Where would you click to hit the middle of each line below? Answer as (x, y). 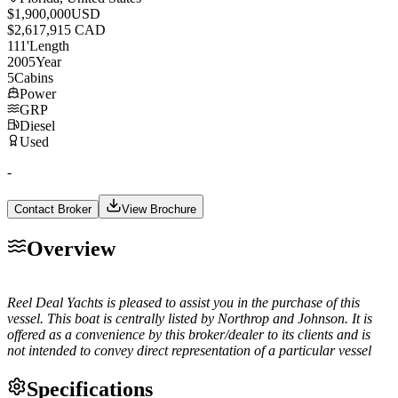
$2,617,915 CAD (56, 29)
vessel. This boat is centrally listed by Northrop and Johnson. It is (190, 318)
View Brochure (159, 209)
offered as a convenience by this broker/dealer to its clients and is (189, 334)
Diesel (37, 125)
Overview (71, 248)
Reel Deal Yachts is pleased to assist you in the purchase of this (183, 302)
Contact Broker (53, 209)
